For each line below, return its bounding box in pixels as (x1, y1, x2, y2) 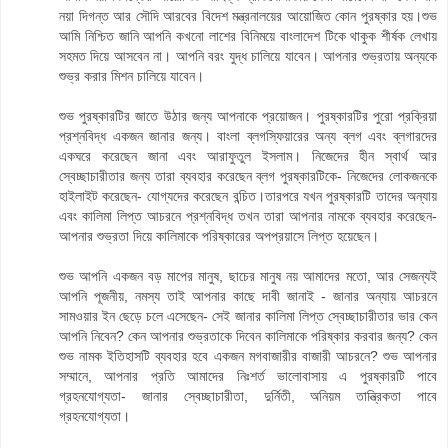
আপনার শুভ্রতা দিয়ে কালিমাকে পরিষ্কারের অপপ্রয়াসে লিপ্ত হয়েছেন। (59, 228, 379, 245)
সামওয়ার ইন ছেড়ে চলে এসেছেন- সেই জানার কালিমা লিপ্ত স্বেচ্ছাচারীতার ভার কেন (59, 308, 437, 325)
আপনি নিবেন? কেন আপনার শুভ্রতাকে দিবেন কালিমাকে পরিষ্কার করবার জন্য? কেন (59, 328, 437, 345)
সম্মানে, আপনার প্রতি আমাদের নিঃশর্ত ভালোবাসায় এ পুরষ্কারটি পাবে (59, 368, 437, 385)
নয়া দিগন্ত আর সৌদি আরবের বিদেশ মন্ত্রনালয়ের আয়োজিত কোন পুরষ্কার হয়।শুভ (59, 8, 437, 25)
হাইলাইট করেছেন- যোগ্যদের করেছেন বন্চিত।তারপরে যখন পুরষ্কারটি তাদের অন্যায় (59, 188, 437, 205)
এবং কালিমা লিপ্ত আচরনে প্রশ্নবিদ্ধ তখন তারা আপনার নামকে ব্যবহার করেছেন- (59, 208, 437, 225)
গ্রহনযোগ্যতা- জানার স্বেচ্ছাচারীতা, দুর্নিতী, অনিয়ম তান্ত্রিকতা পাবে (59, 388, 437, 405)
